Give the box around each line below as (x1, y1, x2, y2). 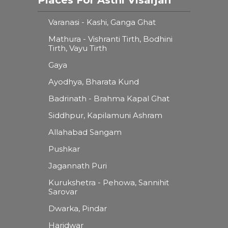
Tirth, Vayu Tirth (48, 43, 107, 53)
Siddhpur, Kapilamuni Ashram (48, 110, 162, 120)
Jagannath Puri (48, 160, 107, 170)
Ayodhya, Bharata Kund (48, 76, 139, 87)
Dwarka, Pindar (48, 203, 107, 213)
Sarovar (48, 186, 77, 196)
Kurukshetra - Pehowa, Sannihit (48, 177, 169, 187)
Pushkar (48, 144, 80, 154)
